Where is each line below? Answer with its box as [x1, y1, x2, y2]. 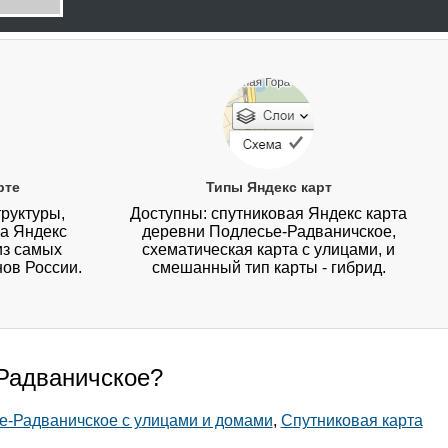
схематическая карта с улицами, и [142, 241, 396, 259]
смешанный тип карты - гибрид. [151, 259, 386, 277]
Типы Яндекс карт [205, 179, 332, 196]
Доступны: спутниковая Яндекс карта [130, 205, 408, 223]
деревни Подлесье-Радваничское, [141, 223, 396, 241]
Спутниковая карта [280, 412, 423, 430]
